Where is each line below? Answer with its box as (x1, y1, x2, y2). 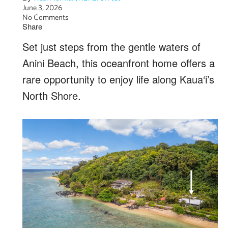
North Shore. (22, 88, 81, 103)
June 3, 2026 (22, 3, 63, 12)
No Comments (22, 13, 69, 21)
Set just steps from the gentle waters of (22, 39, 201, 54)
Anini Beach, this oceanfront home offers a (22, 55, 215, 70)
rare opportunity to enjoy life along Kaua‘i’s (22, 72, 214, 87)
